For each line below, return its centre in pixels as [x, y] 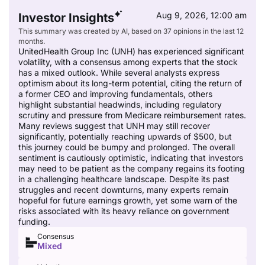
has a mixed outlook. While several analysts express [119, 72]
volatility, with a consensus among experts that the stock [128, 62]
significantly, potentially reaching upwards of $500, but [125, 136]
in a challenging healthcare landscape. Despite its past [124, 179]
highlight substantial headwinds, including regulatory [120, 104]
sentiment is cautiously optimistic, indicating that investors [131, 157]
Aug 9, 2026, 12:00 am [201, 15]
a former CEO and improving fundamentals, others [115, 93]
